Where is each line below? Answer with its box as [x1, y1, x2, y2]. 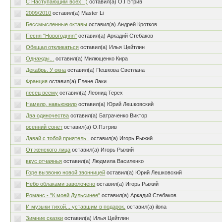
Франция [26, 78, 48, 84]
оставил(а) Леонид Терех [59, 90, 123, 96]
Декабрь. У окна [26, 67, 66, 73]
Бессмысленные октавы [26, 21, 88, 27]
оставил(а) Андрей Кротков [89, 21, 158, 27]
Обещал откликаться [26, 44, 79, 50]
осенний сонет [26, 124, 63, 130]
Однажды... [26, 55, 55, 61]
